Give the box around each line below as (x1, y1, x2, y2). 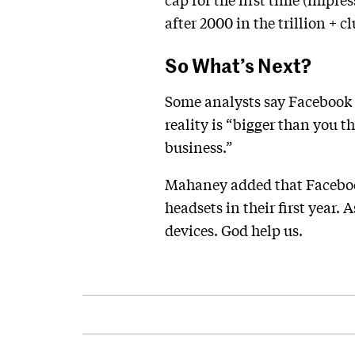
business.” (165, 137, 232, 157)
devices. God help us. (165, 220, 303, 240)
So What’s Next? (165, 51, 311, 78)
